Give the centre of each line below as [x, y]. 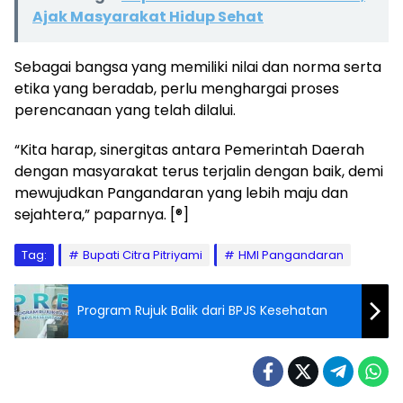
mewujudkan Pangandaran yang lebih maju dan [181, 193]
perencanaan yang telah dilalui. [125, 110]
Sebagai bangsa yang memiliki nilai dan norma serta [198, 67]
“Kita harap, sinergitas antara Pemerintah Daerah [189, 149]
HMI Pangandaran [291, 255]
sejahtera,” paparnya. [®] [102, 214]
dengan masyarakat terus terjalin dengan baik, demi [199, 171]
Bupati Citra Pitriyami [143, 255]
